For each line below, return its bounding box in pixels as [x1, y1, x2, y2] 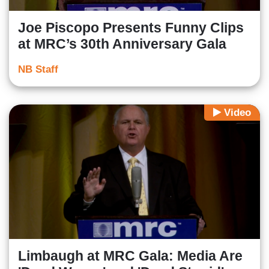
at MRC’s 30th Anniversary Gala [18, 36, 226, 52]
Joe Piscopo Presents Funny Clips [18, 20, 244, 36]
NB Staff [18, 64, 58, 76]
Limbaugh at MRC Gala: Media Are [18, 247, 243, 264]
